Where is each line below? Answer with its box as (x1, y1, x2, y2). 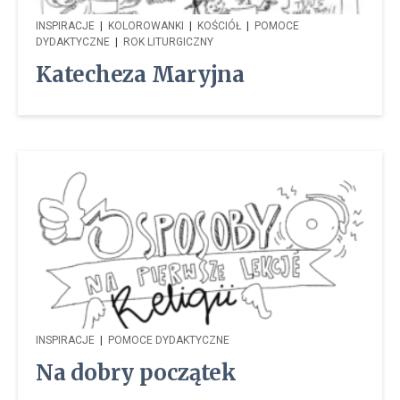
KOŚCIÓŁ (197, 19, 241, 32)
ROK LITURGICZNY (123, 35, 213, 48)
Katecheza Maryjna (36, 60, 245, 88)
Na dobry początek (36, 359, 237, 387)
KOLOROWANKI (108, 19, 184, 32)
